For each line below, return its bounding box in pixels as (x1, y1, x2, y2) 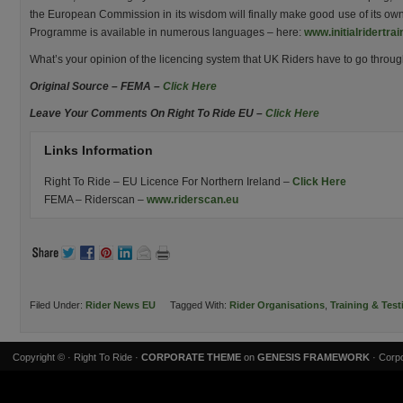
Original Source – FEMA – (30, 80, 160, 93)
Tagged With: (170, 300, 229, 310)
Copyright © (13, 352, 67, 363)
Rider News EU (85, 300, 156, 310)
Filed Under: (30, 300, 85, 310)
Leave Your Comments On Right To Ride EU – (30, 107, 263, 120)
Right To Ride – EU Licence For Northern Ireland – (44, 175, 292, 188)
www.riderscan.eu (147, 193, 238, 206)
